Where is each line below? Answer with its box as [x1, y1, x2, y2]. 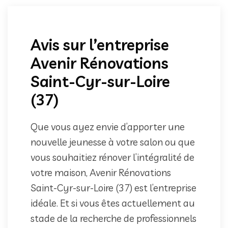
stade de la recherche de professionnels [31, 212, 196, 224]
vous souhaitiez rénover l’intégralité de [31, 151, 194, 163]
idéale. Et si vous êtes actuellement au [31, 196, 195, 209]
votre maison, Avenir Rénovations [31, 166, 171, 179]
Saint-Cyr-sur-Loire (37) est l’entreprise [31, 181, 196, 194]
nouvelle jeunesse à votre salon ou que [31, 135, 195, 148]
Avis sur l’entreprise [31, 35, 169, 54]
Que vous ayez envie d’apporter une [31, 120, 185, 133]
